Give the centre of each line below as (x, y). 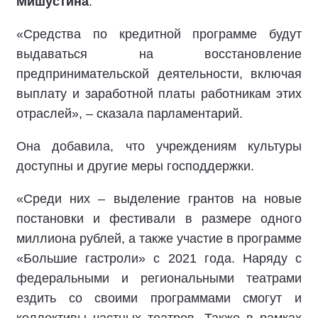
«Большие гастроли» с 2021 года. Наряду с (159, 258)
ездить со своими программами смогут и (159, 298)
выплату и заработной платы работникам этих (159, 94)
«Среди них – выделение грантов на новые (159, 199)
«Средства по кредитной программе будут (159, 34)
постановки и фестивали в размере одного (159, 219)
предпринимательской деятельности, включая (159, 74)
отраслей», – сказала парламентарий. (130, 114)
